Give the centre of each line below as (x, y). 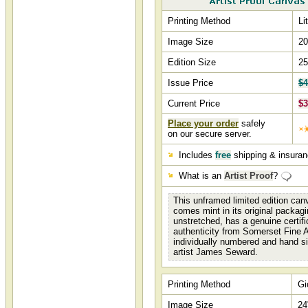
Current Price (194, 103)
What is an (200, 176)
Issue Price (190, 83)
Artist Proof (249, 176)
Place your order (203, 123)
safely (252, 123)
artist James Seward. (216, 252)
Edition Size (192, 62)
